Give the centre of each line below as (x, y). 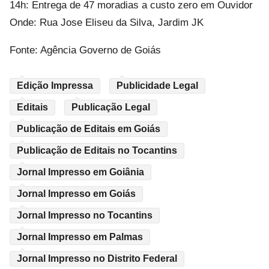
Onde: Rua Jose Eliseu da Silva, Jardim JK (107, 23)
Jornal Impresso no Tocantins (85, 216)
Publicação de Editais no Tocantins (97, 151)
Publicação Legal (111, 107)
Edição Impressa (55, 86)
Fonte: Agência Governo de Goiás (85, 50)
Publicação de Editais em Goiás (89, 129)
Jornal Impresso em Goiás (76, 194)
